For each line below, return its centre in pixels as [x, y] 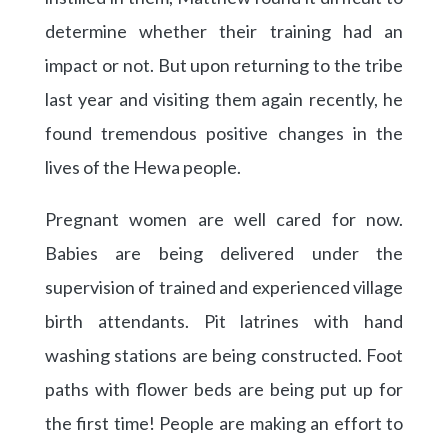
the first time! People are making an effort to [224, 423]
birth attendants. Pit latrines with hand [224, 321]
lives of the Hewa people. [142, 167]
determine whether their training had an [224, 31]
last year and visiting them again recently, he [224, 99]
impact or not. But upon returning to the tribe [224, 65]
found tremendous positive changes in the [224, 133]
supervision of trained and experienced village [224, 287]
